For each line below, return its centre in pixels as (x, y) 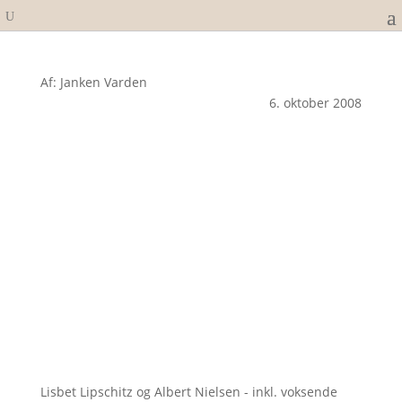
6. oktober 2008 (316, 103)
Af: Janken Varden (93, 82)
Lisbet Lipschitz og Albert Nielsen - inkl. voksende (188, 391)
